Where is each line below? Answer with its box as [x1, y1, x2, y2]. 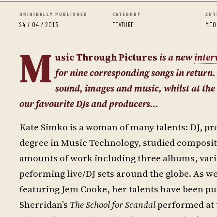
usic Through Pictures [55, 51, 157, 63]
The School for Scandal [70, 198, 157, 211]
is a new [157, 51, 194, 63]
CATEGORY [112, 11, 141, 17]
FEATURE [112, 21, 135, 29]
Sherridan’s [19, 198, 70, 211]
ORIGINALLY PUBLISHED [19, 11, 88, 17]
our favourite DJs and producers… [19, 97, 158, 110]
